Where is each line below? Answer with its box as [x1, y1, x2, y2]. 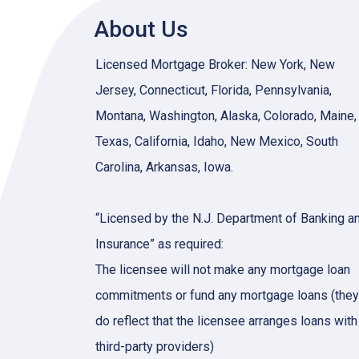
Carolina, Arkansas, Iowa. [95, 159, 233, 175]
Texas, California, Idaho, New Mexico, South [95, 134, 338, 149]
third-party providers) [95, 339, 214, 354]
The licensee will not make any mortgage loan [95, 262, 350, 277]
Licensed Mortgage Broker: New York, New [95, 57, 335, 72]
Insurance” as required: [95, 236, 224, 252]
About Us [94, 16, 188, 42]
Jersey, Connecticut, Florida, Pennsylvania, [95, 83, 332, 98]
